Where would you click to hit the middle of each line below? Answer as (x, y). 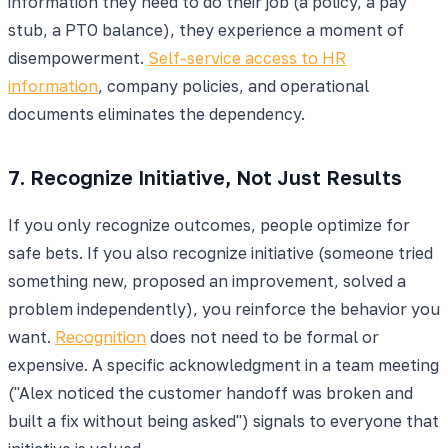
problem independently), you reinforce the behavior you (224, 308)
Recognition (100, 336)
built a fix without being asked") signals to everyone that (223, 420)
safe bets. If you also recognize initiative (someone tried (220, 252)
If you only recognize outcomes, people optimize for (209, 224)
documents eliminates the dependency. (156, 113)
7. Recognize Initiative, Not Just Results (205, 176)
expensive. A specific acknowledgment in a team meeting (223, 364)
